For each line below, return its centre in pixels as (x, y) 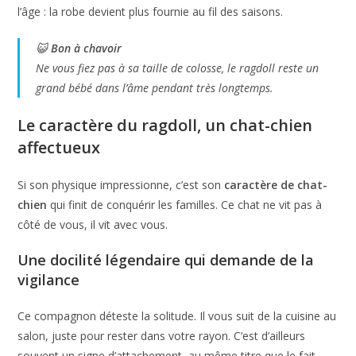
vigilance (49, 279)
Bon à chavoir (87, 48)
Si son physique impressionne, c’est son (121, 184)
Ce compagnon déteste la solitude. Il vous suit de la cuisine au (177, 315)
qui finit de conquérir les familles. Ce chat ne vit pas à (185, 204)
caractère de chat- (276, 184)
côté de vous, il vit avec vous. (93, 224)
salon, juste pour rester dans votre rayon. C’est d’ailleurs (162, 335)
